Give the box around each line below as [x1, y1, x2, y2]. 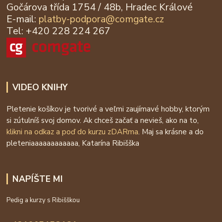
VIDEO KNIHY [12, 81, 67, 93]
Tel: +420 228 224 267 [6, 24, 111, 38]
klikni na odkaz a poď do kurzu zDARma [6, 126, 139, 137]
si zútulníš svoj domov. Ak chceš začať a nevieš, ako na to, [6, 114, 199, 125]
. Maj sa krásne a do [138, 126, 204, 137]
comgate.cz [115, 12, 165, 26]
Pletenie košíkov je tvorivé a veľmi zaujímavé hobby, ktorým [6, 103, 210, 114]
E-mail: [6, 12, 39, 26]
